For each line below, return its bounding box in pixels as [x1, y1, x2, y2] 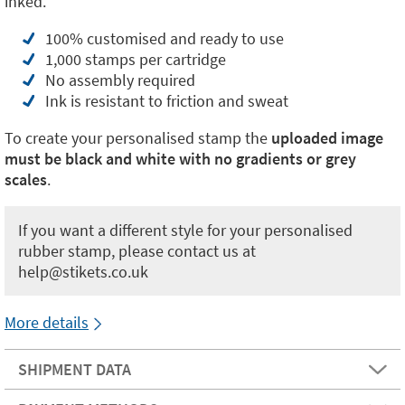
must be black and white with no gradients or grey [5, 148, 356, 170]
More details [5, 312, 89, 334]
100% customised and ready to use [45, 28, 284, 50]
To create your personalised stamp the [5, 127, 268, 149]
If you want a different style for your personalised [18, 220, 353, 241]
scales [5, 169, 47, 191]
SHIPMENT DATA [18, 359, 131, 381]
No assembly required [45, 70, 195, 91]
